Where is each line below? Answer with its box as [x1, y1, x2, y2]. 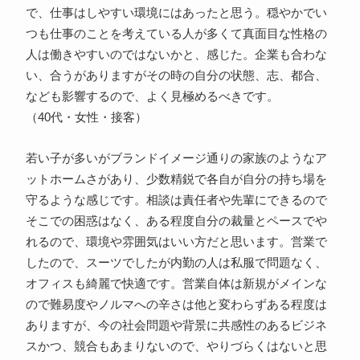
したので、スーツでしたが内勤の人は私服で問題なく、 [25, 256, 327, 270]
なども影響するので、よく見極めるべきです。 [25, 90, 279, 104]
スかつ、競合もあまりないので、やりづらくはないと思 [25, 340, 327, 354]
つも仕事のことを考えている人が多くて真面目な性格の [25, 27, 327, 41]
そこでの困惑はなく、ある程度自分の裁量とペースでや [25, 215, 327, 228]
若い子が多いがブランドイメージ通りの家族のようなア [25, 152, 327, 166]
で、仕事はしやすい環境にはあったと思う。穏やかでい [25, 6, 327, 20]
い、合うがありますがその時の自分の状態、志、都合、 [25, 69, 327, 83]
